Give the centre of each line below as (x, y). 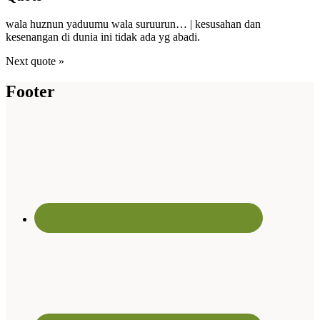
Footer (30, 91)
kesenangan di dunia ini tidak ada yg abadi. (103, 36)
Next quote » (35, 61)
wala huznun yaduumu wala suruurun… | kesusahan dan (133, 24)
